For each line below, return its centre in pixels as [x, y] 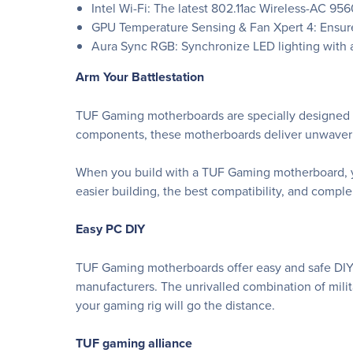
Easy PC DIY [110, 229]
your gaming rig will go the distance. [175, 305]
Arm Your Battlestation [140, 77]
